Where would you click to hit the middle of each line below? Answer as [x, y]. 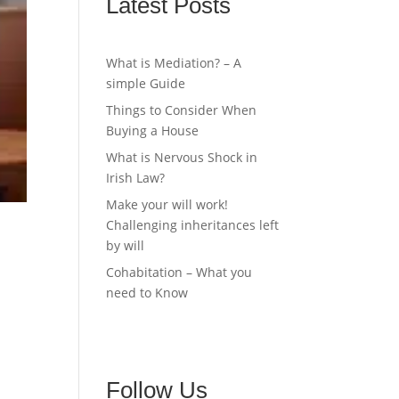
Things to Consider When [182, 110]
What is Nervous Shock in [182, 157]
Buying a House [153, 130]
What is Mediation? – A [174, 63]
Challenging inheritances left [193, 225]
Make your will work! [167, 204]
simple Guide [146, 83]
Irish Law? [136, 178]
